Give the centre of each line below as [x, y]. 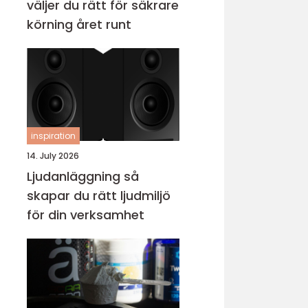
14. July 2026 [53, 156]
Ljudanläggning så [75, 176]
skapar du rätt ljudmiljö [99, 196]
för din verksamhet [86, 215]
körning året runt [79, 24]
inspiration [53, 136]
